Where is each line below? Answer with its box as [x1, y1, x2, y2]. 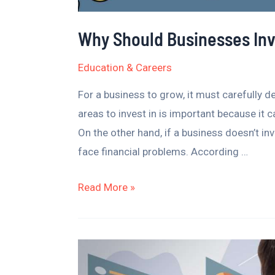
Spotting [77, 242, 117, 255]
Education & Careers [78, 61, 172, 74]
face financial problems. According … [78, 145, 248, 158]
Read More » [78, 181, 135, 194]
